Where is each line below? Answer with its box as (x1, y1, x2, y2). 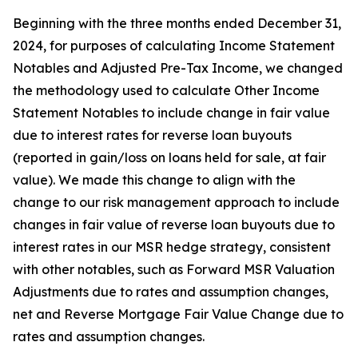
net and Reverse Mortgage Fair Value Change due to (13, 306, 344, 322)
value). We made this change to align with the (13, 172, 296, 188)
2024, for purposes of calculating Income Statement (13, 38, 335, 54)
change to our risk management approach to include (13, 194, 340, 210)
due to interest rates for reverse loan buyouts (13, 127, 292, 143)
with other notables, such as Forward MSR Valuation (13, 261, 335, 277)
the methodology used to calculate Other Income (13, 82, 320, 98)
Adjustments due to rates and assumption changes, (13, 284, 328, 300)
